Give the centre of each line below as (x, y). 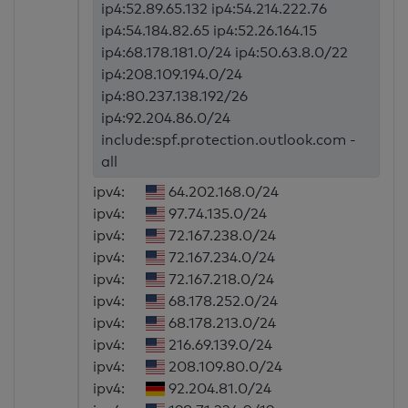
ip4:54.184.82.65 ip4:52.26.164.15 (209, 31)
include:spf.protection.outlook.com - (229, 140)
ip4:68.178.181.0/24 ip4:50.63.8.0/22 (225, 53)
